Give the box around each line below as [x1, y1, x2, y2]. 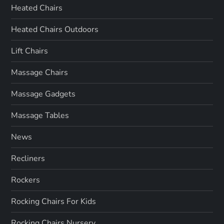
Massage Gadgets [11, 88, 76, 99]
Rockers [11, 174, 40, 185]
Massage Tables [11, 110, 69, 121]
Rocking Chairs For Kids [11, 196, 96, 207]
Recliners [11, 153, 45, 164]
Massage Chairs [11, 67, 68, 78]
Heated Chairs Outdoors [11, 24, 99, 35]
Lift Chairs [11, 45, 48, 56]
